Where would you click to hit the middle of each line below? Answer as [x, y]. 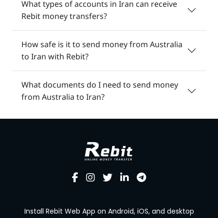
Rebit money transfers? [64, 16]
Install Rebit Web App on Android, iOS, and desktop [109, 211]
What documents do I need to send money [100, 84]
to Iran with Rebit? [55, 56]
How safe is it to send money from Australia [102, 44]
